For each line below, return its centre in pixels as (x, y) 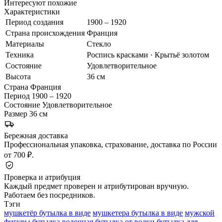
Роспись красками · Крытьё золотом (148, 55)
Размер (16, 113)
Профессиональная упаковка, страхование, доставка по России (111, 144)
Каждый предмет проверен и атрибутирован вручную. (96, 186)
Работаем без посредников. (50, 195)
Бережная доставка (36, 135)
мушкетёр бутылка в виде (47, 213)
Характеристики (32, 11)
